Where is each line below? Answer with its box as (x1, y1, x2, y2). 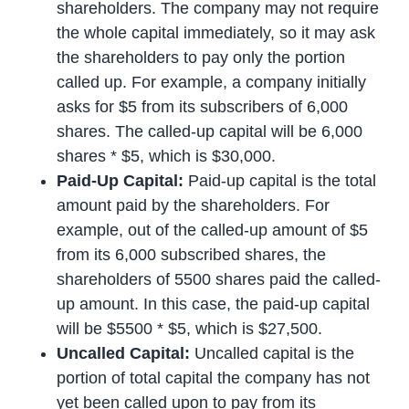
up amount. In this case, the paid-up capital (57, 294, 371, 313)
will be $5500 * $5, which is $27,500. (57, 319, 323, 338)
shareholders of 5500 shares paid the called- (57, 269, 382, 288)
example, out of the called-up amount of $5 (57, 220, 369, 239)
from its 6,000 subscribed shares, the (57, 245, 327, 264)
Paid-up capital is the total (184, 171, 377, 190)
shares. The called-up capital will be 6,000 (57, 121, 363, 141)
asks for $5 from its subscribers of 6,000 (57, 97, 349, 116)
